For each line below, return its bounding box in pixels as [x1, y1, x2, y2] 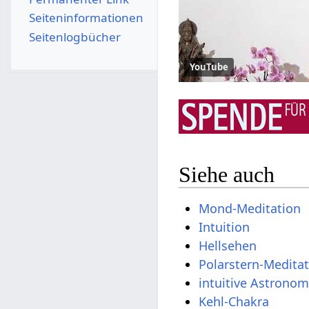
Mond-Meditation [199, 199, 301, 217]
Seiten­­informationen [28, 10, 143, 26]
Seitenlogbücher [28, 28, 121, 45]
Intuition [199, 218, 250, 235]
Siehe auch [179, 161, 275, 187]
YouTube [190, 61, 229, 74]
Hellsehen [199, 237, 257, 254]
